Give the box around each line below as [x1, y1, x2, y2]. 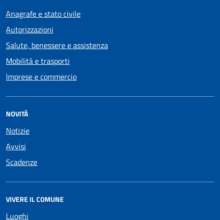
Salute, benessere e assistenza [6, 39, 108, 52]
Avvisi [6, 140, 26, 153]
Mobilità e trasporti [6, 55, 70, 67]
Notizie [6, 125, 29, 137]
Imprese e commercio [6, 71, 77, 83]
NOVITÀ [6, 109, 28, 119]
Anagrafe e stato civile [6, 8, 81, 20]
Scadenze [6, 156, 37, 168]
